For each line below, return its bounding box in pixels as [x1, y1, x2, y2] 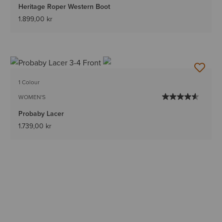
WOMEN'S [18, 93, 46, 102]
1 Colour [18, 78, 40, 87]
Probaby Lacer [18, 109, 64, 119]
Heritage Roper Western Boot [18, 1, 111, 12]
